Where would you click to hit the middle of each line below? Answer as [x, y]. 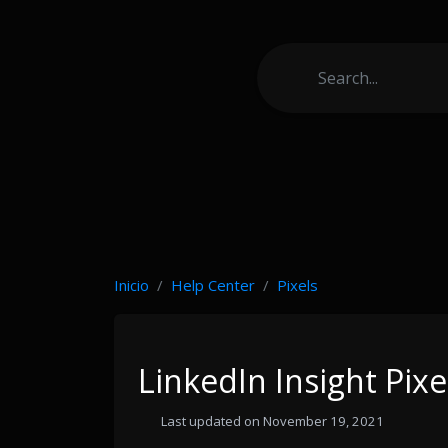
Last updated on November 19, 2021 [271, 421]
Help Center [213, 285]
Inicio [131, 285]
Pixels [297, 285]
